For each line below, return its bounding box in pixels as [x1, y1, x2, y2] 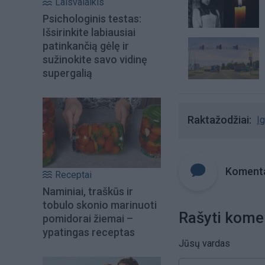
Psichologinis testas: [43, 12, 141, 25]
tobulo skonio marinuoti [43, 198, 157, 211]
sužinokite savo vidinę [43, 53, 147, 66]
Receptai [55, 169, 92, 180]
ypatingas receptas [43, 225, 135, 238]
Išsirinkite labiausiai [43, 26, 135, 39]
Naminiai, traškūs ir [43, 185, 133, 198]
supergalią [43, 67, 92, 80]
